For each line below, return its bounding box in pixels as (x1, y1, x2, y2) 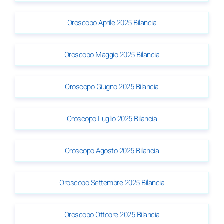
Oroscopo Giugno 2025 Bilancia (65, 81, 159, 92)
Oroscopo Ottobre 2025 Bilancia (64, 209, 160, 220)
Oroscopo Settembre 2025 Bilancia (59, 177, 164, 188)
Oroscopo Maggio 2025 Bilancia (64, 49, 160, 60)
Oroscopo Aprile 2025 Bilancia (67, 17, 157, 28)
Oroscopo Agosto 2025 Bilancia (64, 145, 159, 156)
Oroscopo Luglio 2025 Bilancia (66, 113, 157, 124)
